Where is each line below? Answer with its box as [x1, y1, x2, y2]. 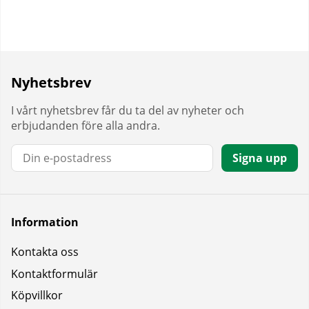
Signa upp [232, 150, 287, 166]
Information [11, 215, 79, 230]
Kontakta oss [11, 243, 79, 259]
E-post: [11, 143, 47, 159]
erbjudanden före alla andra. [11, 117, 160, 133]
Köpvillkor [11, 288, 63, 303]
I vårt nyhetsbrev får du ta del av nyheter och [11, 102, 244, 118]
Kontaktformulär [11, 266, 98, 281]
